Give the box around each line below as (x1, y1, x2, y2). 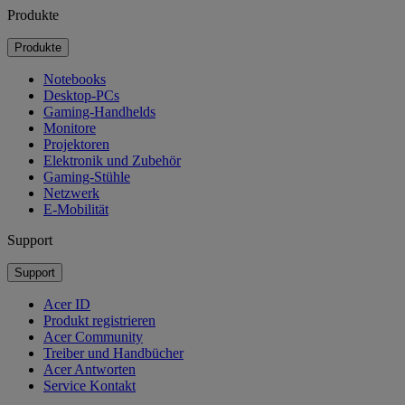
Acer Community (43, 328, 143, 344)
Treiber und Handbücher (43, 344, 184, 361)
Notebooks (43, 71, 106, 87)
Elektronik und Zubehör (43, 152, 181, 168)
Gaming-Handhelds (43, 103, 155, 119)
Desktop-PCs (43, 87, 119, 103)
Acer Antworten (43, 361, 136, 377)
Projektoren (43, 136, 109, 152)
